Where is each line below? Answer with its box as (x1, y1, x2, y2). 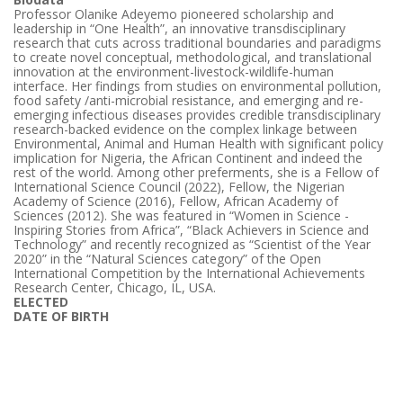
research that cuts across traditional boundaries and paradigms (13, 34, 381, 52)
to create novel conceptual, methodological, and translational (13, 49, 372, 67)
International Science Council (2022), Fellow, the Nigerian (13, 178, 345, 196)
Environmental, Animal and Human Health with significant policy (13, 135, 383, 153)
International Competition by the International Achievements (13, 264, 365, 282)
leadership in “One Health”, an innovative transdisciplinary (13, 20, 345, 38)
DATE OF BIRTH (13, 308, 109, 326)
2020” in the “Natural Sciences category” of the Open (13, 250, 321, 268)
